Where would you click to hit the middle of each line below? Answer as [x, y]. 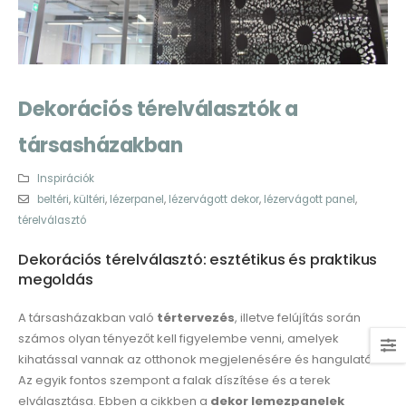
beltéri [53, 200]
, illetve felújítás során [298, 318]
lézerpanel [136, 200]
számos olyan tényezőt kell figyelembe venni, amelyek [179, 339]
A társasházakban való [87, 318]
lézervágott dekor [213, 200]
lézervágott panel [309, 200]
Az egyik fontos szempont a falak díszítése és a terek [174, 381]
